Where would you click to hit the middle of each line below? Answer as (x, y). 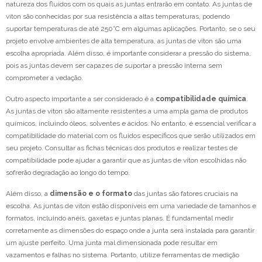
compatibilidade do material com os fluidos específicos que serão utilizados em (131, 136)
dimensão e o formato (91, 194)
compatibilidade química (201, 99)
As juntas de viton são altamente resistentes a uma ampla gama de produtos (127, 111)
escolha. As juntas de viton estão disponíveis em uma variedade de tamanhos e (131, 206)
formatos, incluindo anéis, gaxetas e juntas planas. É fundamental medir (120, 218)
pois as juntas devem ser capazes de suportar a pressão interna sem (114, 66)
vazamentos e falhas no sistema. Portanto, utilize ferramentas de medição (123, 255)
